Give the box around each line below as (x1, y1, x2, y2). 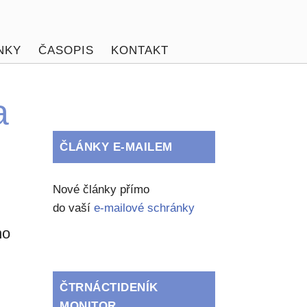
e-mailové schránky (94, 201, 195, 214)
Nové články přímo (53, 183, 150, 196)
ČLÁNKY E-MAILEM (60, 140, 173, 153)
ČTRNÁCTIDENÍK (60, 281, 158, 294)
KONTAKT (110, 44, 169, 57)
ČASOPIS (38, 44, 94, 57)
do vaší (53, 201, 95, 214)
